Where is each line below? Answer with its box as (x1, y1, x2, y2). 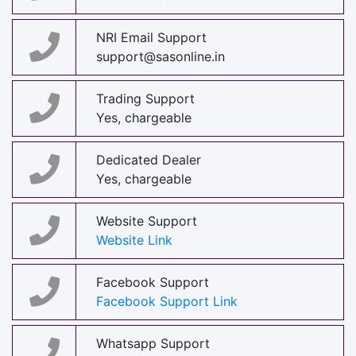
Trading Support (96, 91, 195, 107)
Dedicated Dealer (96, 152, 201, 168)
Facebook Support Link (96, 293, 238, 310)
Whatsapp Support (96, 335, 210, 352)
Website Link (96, 232, 172, 249)
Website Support (96, 213, 197, 230)
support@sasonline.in (96, 48, 225, 65)
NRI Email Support (96, 29, 207, 46)
